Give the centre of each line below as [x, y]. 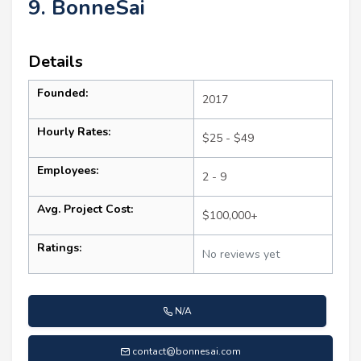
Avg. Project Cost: [85, 210]
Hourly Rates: [74, 132]
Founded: [62, 93]
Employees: [68, 171]
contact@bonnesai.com [187, 352]
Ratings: [59, 248]
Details [56, 62]
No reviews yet [241, 255]
